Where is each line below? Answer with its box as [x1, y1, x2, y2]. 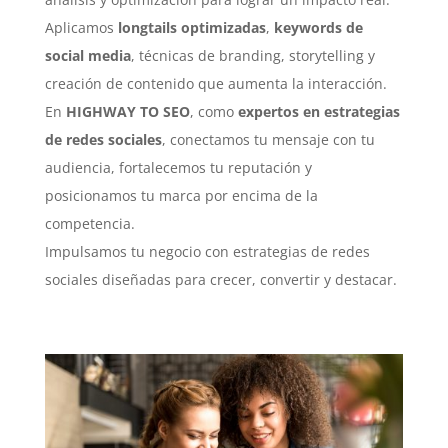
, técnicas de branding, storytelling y [130, 45, 375, 65]
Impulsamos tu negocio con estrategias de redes [44, 241, 370, 261]
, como [189, 101, 238, 121]
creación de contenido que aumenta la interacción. [44, 73, 387, 93]
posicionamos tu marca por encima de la [44, 185, 318, 205]
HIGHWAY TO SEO [65, 101, 190, 121]
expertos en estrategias [237, 101, 400, 121]
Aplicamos [44, 17, 118, 37]
